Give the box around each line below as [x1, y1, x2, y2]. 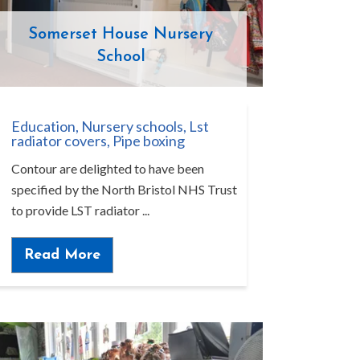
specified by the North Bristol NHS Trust [10, 182, 237, 198]
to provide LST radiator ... [10, 202, 149, 219]
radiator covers [10, 132, 107, 150]
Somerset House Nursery [28, 27, 213, 43]
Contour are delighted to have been [10, 161, 204, 177]
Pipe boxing [112, 132, 185, 150]
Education [10, 117, 76, 136]
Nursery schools [80, 117, 183, 136]
